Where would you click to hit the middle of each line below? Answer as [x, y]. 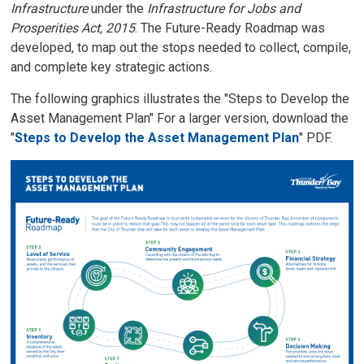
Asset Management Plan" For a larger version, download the [180, 119]
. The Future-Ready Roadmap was [230, 28]
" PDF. [316, 138]
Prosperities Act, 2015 [73, 28]
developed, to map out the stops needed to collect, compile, [181, 48]
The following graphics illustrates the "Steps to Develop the [180, 99]
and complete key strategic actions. [112, 67]
